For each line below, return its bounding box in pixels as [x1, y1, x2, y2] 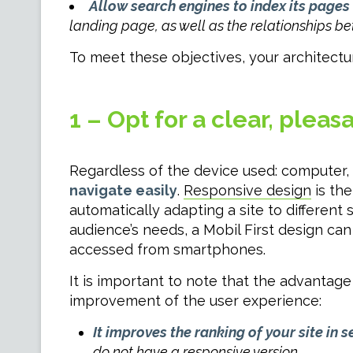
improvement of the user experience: [69, 292, 321, 309]
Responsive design [183, 182, 311, 199]
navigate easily [69, 182, 177, 199]
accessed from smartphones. [69, 241, 266, 258]
